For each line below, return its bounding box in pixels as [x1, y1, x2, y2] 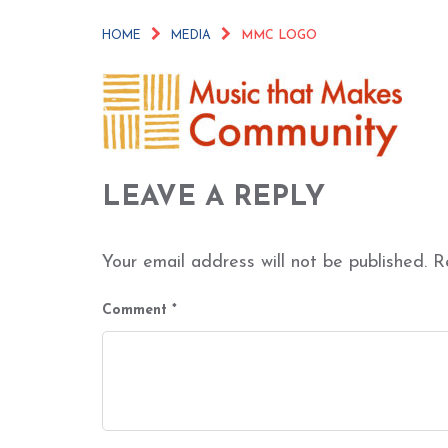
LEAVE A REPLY [102, 184, 325, 212]
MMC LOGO [241, 30, 317, 42]
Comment [102, 303, 172, 318]
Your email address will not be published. [102, 253, 427, 272]
